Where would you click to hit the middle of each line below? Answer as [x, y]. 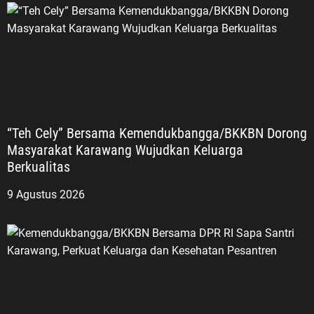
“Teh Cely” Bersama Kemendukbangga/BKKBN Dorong [157, 134]
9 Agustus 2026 [46, 195]
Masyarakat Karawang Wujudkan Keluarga [125, 150]
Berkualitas [39, 167]
